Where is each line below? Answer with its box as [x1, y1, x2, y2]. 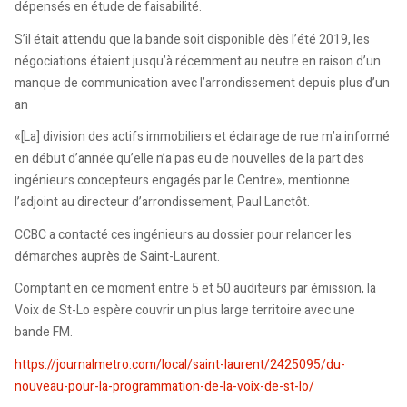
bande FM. [15, 323, 73, 342]
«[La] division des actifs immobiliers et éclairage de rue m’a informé [15, 127, 390, 147]
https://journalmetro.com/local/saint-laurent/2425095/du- [15, 354, 345, 374]
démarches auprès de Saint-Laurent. [15, 246, 220, 266]
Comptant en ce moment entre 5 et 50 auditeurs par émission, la [15, 279, 376, 299]
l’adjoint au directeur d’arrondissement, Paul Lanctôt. [15, 193, 310, 213]
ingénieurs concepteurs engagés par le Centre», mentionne [15, 171, 350, 191]
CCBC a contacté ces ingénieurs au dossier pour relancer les [15, 224, 352, 244]
